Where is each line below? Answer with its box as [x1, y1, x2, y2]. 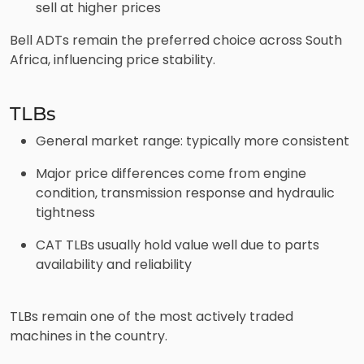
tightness [36, 202, 95, 222]
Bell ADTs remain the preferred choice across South [10, 30, 342, 50]
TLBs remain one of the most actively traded [10, 306, 293, 326]
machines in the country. [10, 326, 167, 345]
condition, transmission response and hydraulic [36, 183, 335, 202]
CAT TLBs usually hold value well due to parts [36, 235, 319, 254]
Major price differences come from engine [36, 163, 306, 183]
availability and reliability [36, 254, 192, 274]
